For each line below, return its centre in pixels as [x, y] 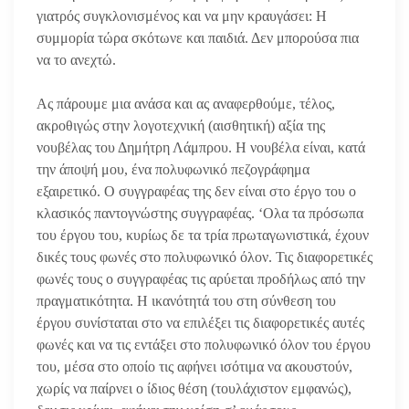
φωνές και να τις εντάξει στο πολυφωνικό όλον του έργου [204, 344]
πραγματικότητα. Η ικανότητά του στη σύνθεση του [186, 300]
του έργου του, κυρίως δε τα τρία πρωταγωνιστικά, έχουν [203, 235]
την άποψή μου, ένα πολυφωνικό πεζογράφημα [173, 169]
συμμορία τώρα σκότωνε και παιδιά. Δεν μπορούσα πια [198, 37]
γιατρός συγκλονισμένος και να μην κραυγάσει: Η [182, 16]
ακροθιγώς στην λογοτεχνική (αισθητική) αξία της [181, 125]
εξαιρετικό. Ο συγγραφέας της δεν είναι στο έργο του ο [196, 191]
